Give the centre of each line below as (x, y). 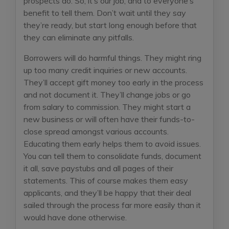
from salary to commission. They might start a (107, 107)
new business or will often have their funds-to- (109, 119)
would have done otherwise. (75, 217)
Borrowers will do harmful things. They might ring (112, 58)
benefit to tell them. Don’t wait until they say (105, 13)
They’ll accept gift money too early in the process (113, 82)
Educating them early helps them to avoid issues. (112, 143)
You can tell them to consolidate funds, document (112, 156)
